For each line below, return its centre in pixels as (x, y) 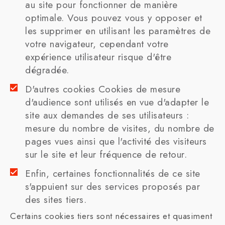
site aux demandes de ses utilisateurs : (107, 115)
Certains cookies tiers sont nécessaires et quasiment (111, 216)
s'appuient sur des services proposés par (113, 187)
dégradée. (47, 70)
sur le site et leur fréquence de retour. (106, 154)
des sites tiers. (56, 200)
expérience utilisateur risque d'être (98, 57)
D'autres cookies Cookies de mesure (103, 89)
